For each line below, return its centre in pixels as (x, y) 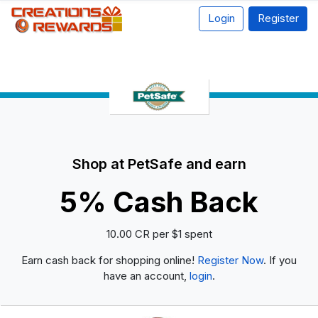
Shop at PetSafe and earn (159, 164)
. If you (280, 260)
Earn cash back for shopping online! (109, 260)
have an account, (146, 275)
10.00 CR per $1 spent (159, 234)
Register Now (230, 260)
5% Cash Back (159, 202)
